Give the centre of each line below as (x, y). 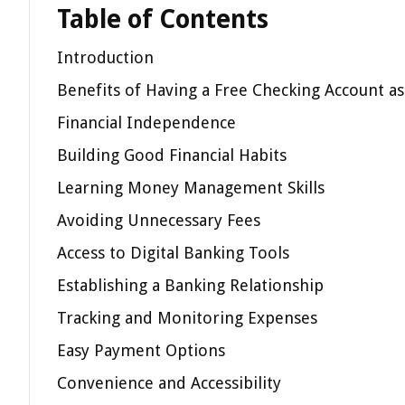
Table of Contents (163, 19)
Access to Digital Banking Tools (173, 253)
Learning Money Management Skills (191, 188)
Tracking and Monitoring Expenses (187, 318)
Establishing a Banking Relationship (190, 285)
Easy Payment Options (141, 350)
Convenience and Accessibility (169, 383)
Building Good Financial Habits (172, 155)
